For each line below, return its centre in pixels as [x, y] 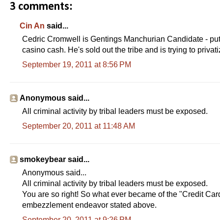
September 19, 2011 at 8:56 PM [77, 64]
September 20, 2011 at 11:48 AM [79, 126]
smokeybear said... [55, 159]
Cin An [32, 26]
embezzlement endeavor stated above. [89, 205]
